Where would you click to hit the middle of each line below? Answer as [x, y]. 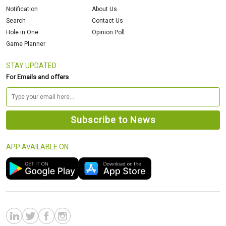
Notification [22, 9]
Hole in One [22, 32]
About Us [104, 9]
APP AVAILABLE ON [37, 147]
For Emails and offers [37, 77]
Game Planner [26, 44]
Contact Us [107, 20]
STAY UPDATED [31, 65]
